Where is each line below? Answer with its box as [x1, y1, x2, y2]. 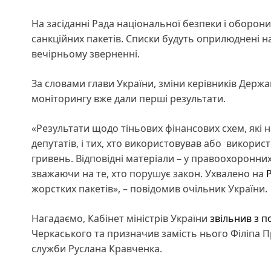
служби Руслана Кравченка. [31, 241, 162, 255]
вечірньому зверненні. [31, 47, 140, 60]
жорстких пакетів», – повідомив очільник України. [31, 181, 267, 195]
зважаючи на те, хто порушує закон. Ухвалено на [31, 166, 266, 180]
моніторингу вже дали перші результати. [31, 91, 226, 105]
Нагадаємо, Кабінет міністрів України [31, 211, 210, 225]
